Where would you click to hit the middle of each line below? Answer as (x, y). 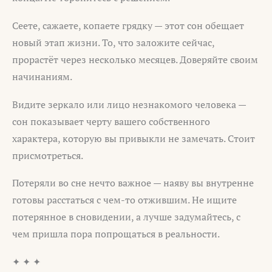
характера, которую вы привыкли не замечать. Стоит (134, 138)
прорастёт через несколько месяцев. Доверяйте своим (135, 60)
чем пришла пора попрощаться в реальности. (116, 234)
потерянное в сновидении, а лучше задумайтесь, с (126, 217)
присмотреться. (48, 155)
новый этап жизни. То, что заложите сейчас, (113, 43)
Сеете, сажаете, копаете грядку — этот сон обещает (128, 26)
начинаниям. (42, 77)
